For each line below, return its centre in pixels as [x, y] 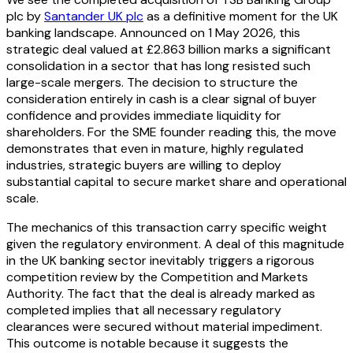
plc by [25, 17]
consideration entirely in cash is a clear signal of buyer [162, 99]
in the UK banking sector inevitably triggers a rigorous [160, 261]
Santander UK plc [94, 17]
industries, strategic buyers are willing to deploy [144, 165]
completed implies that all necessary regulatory [144, 310]
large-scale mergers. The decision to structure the [152, 83]
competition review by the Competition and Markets [157, 277]
